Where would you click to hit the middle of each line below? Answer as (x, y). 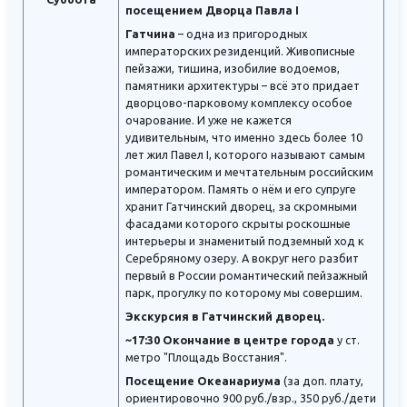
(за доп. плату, (322, 381)
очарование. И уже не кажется (208, 120)
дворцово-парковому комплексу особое (239, 103)
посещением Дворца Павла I (212, 10)
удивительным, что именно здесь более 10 (244, 138)
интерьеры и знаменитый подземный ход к (245, 241)
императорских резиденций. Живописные (240, 51)
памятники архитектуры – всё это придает (243, 86)
